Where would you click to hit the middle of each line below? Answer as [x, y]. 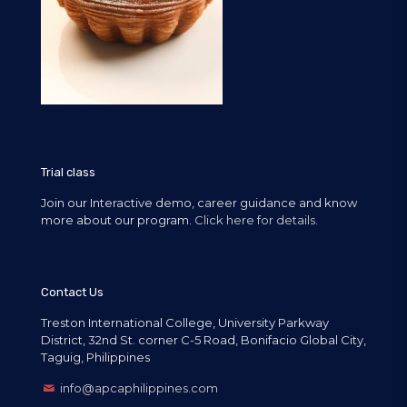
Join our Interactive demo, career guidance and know [199, 202]
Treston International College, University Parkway [185, 322]
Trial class [68, 172]
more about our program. [118, 219]
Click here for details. [256, 219]
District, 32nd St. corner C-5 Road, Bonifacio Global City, [203, 339]
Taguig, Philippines [95, 357]
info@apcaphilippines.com [139, 387]
